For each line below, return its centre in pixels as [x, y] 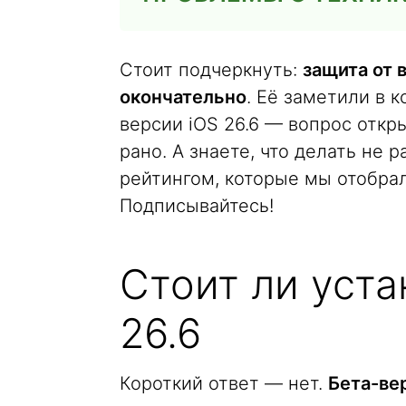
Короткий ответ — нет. [224, 383]
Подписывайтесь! [197, 206]
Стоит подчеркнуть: [211, 70]
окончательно [183, 97]
